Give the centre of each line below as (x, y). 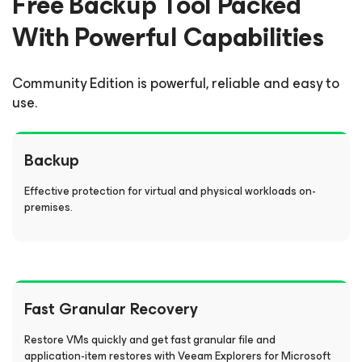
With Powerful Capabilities (168, 38)
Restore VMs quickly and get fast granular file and (150, 340)
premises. (48, 207)
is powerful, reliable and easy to (237, 83)
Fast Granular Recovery (111, 309)
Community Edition (73, 83)
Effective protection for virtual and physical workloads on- (170, 191)
